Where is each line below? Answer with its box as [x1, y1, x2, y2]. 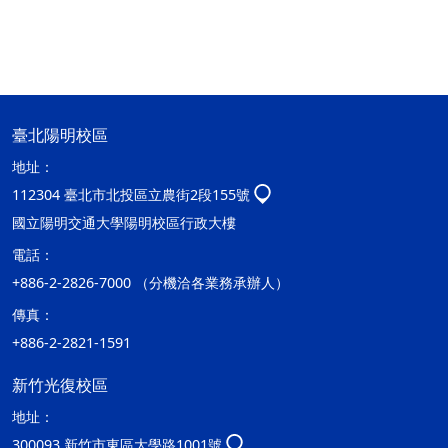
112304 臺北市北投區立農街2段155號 [12, 185, 250, 204]
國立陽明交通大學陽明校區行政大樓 [12, 213, 236, 232]
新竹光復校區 [12, 374, 108, 396]
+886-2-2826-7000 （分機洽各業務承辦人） [12, 273, 289, 292]
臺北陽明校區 [12, 124, 108, 146]
